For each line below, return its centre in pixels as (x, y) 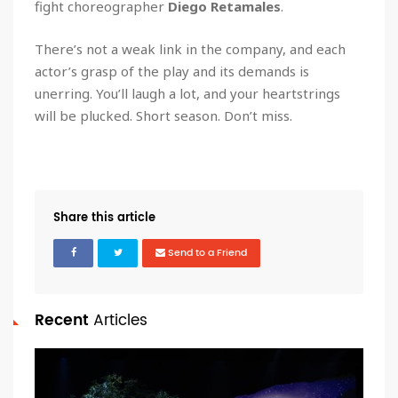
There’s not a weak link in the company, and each (190, 48)
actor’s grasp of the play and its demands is (172, 71)
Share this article (104, 218)
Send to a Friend (206, 253)
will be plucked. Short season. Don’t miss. (163, 115)
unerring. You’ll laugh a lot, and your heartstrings (187, 93)
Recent (64, 320)
